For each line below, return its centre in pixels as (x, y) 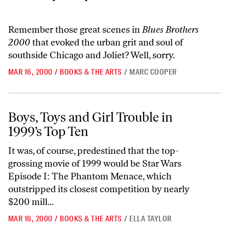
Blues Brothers (170, 30)
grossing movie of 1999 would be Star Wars (95, 164)
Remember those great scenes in (75, 30)
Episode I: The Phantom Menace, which (90, 176)
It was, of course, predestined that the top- (94, 151)
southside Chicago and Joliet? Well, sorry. (91, 55)
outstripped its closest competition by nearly (99, 189)
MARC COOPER (153, 72)
